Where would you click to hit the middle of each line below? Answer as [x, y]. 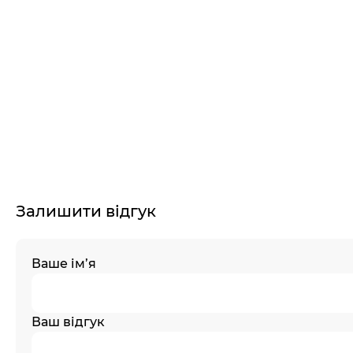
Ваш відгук [68, 322]
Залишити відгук [86, 211]
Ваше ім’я [64, 264]
